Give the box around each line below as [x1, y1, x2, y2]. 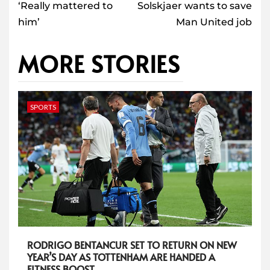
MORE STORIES [18, 48, 180, 80]
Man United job [176, 16, 252, 28]
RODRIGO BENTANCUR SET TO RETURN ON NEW [27, 238, 237, 252]
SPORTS [30, 102, 56, 112]
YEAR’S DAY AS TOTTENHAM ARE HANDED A [27, 250, 215, 264]
